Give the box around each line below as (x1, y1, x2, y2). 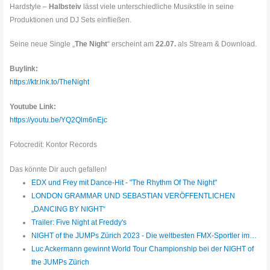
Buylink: (10, 64, 39, 74)
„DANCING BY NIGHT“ (31, 205, 105, 214)
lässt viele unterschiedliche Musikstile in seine (81, 2, 234, 11)
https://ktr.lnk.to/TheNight (10, 78, 90, 87)
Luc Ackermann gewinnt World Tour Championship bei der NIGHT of (31, 245, 254, 254)
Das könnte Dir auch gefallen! (10, 165, 107, 174)
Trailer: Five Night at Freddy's (31, 218, 127, 227)
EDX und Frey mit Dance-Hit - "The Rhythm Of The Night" (31, 178, 217, 187)
